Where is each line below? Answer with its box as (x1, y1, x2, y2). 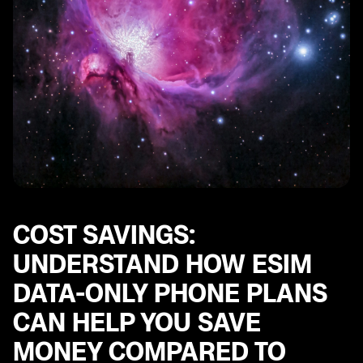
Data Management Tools (29, 5, 167, 20)
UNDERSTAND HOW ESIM (13, 249, 312, 280)
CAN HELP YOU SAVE (13, 307, 261, 338)
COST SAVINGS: (13, 220, 195, 250)
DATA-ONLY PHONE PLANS (13, 278, 327, 309)
